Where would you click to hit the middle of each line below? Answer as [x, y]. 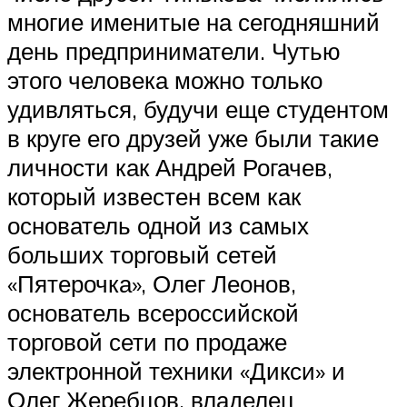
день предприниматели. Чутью [174, 51]
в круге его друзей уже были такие [193, 139]
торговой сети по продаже [147, 342]
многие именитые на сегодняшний [194, 22]
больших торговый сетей [142, 255]
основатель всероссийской [153, 313]
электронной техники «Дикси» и [176, 371]
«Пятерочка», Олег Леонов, [152, 284]
